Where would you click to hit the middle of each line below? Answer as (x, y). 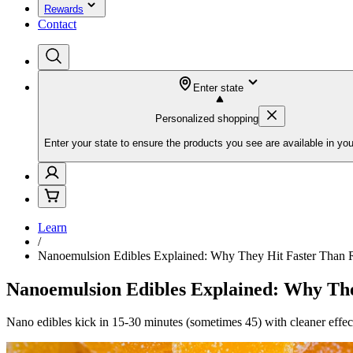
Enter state (218, 88)
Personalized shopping (206, 119)
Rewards (64, 9)
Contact (57, 24)
